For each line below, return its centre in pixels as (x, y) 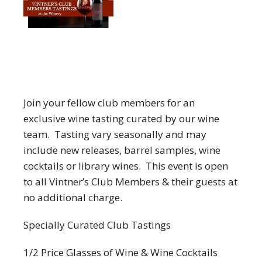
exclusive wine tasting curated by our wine (121, 118)
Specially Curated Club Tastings (97, 225)
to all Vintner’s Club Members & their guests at (130, 182)
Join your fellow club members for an (109, 103)
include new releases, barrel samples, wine (122, 150)
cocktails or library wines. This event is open (126, 166)
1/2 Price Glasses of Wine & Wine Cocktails (120, 252)
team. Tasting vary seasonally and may (115, 134)
